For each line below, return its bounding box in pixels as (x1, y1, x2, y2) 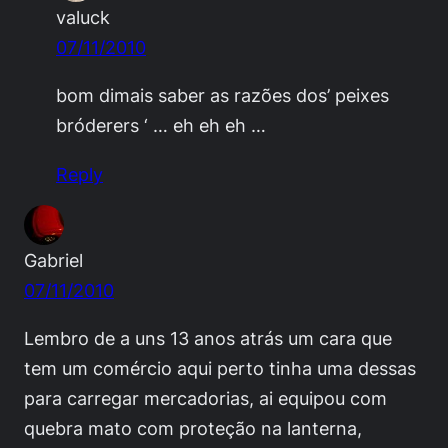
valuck (56, 6, 110, 29)
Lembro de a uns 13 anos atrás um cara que (24, 326, 392, 349)
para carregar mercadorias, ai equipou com (24, 386, 387, 409)
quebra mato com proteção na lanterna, (24, 416, 362, 439)
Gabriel (24, 248, 83, 271)
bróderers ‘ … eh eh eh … (56, 114, 266, 137)
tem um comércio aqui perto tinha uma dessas (24, 356, 416, 379)
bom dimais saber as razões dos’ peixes (56, 84, 389, 107)
